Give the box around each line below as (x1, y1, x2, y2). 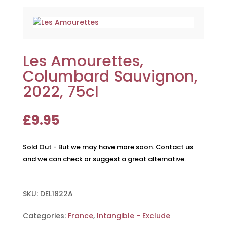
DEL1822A (40, 188, 73, 199)
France (67, 210, 93, 221)
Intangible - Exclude (96, 210, 170, 221)
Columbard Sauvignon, (22, 65, 198, 87)
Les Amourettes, (22, 50, 143, 72)
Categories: (22, 210, 68, 221)
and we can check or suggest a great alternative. (22, 154, 186, 164)
